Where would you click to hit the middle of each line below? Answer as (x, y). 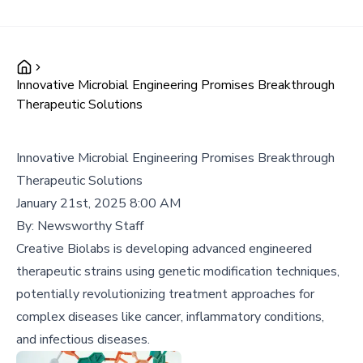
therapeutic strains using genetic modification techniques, (178, 271)
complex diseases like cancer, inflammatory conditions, (170, 317)
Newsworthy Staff (90, 226)
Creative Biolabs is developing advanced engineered (164, 249)
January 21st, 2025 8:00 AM (98, 203)
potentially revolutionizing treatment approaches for (165, 294)
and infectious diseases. (83, 340)
